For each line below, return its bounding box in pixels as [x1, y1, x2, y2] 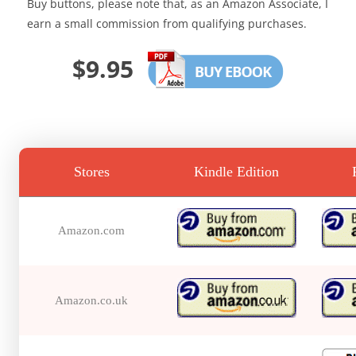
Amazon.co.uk [55, 293, 129, 307]
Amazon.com [58, 223, 126, 237]
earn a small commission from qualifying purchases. [27, 16, 308, 32]
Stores [73, 164, 110, 180]
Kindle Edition [194, 164, 280, 180]
